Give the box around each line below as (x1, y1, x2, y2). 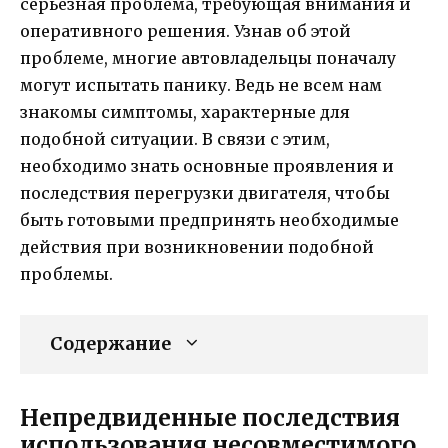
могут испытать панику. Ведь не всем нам (20, 74, 382, 95)
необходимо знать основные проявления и (20, 155, 394, 176)
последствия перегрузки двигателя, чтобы (20, 182, 390, 203)
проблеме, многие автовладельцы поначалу (20, 47, 396, 68)
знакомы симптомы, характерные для (20, 101, 350, 122)
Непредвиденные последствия (20, 402, 400, 432)
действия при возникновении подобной (20, 236, 374, 257)
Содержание (50, 332, 171, 355)
